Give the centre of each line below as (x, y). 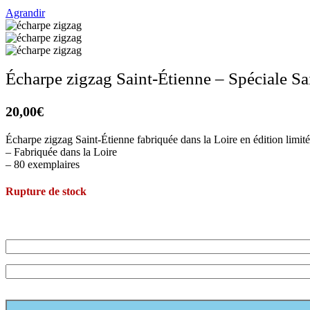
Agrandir (25, 13)
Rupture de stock (46, 191)
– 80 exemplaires (43, 164)
